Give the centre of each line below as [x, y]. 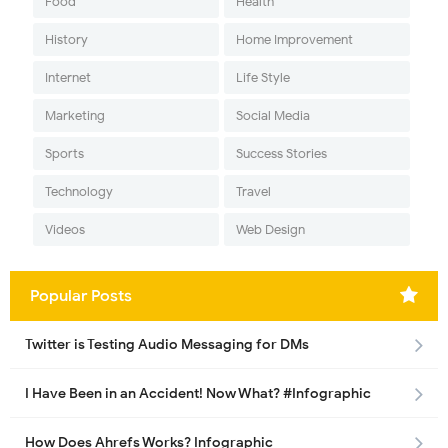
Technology [78, 191]
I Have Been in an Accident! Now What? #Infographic [198, 393]
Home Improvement [294, 39]
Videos [64, 229]
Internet [67, 77]
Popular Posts [81, 295]
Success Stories [281, 153]
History [66, 39]
